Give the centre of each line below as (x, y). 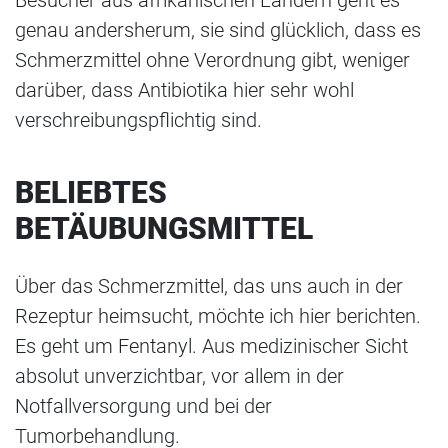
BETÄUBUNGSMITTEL (164, 229)
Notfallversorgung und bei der (143, 406)
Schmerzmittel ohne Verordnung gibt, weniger (212, 60)
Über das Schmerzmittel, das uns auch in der (209, 286)
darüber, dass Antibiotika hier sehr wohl (184, 90)
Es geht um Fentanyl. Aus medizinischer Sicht (211, 346)
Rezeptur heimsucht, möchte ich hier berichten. (218, 316)
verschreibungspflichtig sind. (138, 120)
